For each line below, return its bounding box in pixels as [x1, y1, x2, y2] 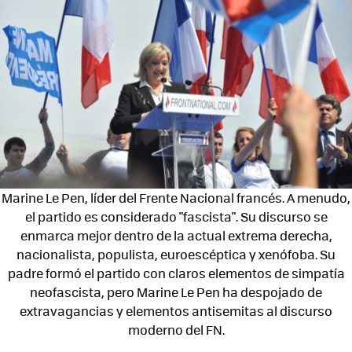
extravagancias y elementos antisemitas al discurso [20, 301, 332, 320]
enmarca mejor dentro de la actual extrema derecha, [20, 225, 332, 244]
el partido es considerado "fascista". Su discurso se [24, 207, 328, 225]
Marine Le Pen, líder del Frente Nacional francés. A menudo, [2, 188, 350, 207]
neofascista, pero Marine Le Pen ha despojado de [30, 282, 322, 301]
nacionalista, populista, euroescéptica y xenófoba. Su [16, 244, 335, 263]
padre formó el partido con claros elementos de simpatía [7, 263, 345, 282]
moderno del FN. [127, 320, 225, 339]
